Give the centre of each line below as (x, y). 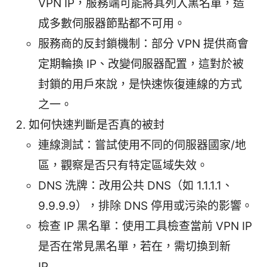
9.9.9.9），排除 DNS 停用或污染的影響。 (145, 206)
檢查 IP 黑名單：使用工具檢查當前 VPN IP (145, 226)
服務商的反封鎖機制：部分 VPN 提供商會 (143, 44)
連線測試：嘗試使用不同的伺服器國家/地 (142, 145)
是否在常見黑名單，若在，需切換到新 (134, 247)
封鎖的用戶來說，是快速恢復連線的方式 (140, 85)
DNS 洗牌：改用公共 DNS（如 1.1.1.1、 (136, 186)
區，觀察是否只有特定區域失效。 (123, 166)
